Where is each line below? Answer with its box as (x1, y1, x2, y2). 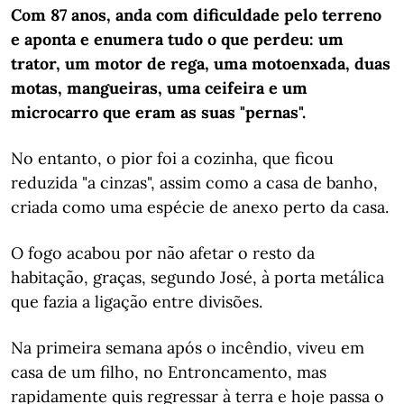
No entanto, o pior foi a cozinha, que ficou (11, 148, 334, 169)
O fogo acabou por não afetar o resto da (11, 243, 315, 263)
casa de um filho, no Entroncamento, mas (11, 362, 326, 382)
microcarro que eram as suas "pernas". (11, 102, 306, 123)
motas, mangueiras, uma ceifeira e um (11, 78, 308, 98)
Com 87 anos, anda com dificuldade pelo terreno (11, 5, 381, 25)
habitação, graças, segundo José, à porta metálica (11, 267, 384, 288)
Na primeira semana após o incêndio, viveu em (11, 337, 364, 358)
